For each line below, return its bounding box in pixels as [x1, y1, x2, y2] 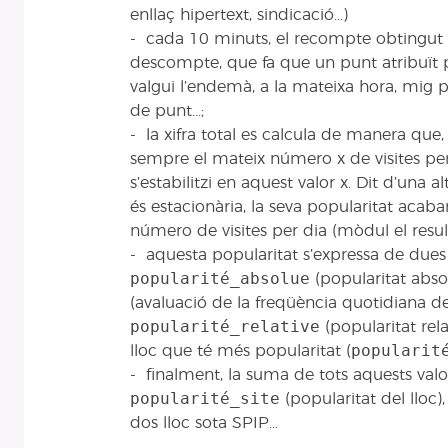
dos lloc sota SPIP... [130, 415, 278, 432]
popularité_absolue [130, 269, 310, 289]
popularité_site [130, 389, 280, 409]
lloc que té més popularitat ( [130, 343, 351, 360]
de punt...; [130, 103, 204, 120]
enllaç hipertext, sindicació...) [130, 7, 348, 24]
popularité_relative [130, 317, 320, 337]
